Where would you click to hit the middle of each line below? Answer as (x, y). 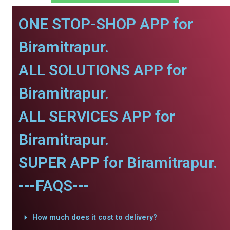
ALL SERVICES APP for (97, 116)
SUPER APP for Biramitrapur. (118, 162)
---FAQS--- (54, 186)
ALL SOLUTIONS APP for (103, 70)
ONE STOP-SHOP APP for (106, 24)
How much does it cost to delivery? (94, 217)
